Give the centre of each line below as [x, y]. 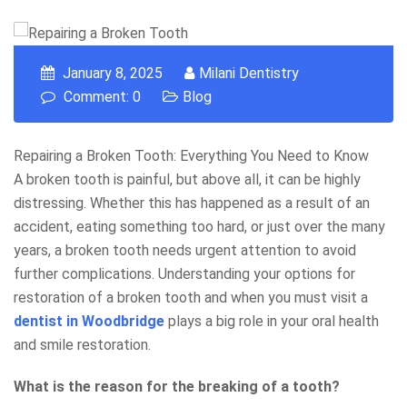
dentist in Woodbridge [89, 321]
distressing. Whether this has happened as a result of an [192, 203]
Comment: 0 [100, 96]
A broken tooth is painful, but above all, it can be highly [187, 179]
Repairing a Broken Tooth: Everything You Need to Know [191, 155]
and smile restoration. [82, 344]
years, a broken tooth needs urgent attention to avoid [185, 250]
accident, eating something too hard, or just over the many [199, 226]
